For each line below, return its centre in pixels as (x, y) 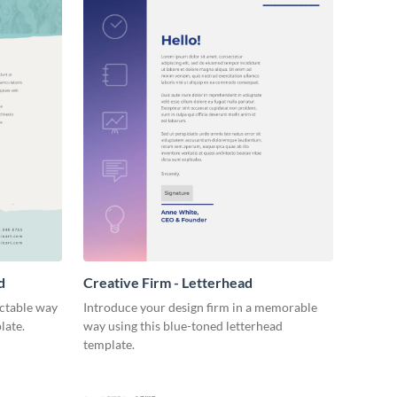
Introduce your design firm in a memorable (200, 307)
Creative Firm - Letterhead (168, 282)
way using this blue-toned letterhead (183, 325)
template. (109, 344)
